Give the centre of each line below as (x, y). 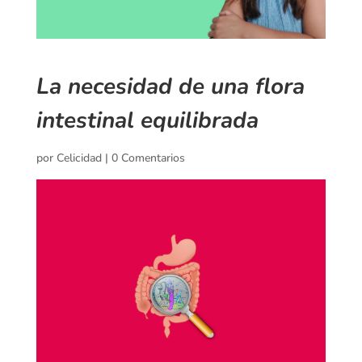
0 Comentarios (148, 158)
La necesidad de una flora (170, 87)
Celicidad (79, 158)
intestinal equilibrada (147, 121)
